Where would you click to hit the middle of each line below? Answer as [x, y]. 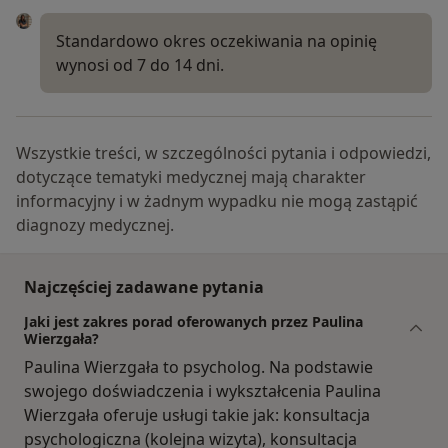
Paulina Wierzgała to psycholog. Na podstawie [198, 366]
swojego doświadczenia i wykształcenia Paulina [202, 390]
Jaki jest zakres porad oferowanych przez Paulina [193, 321]
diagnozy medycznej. [95, 224]
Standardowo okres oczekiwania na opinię [216, 40]
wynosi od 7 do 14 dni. [140, 64]
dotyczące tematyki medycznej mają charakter [191, 176]
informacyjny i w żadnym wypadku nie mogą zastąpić [217, 200]
